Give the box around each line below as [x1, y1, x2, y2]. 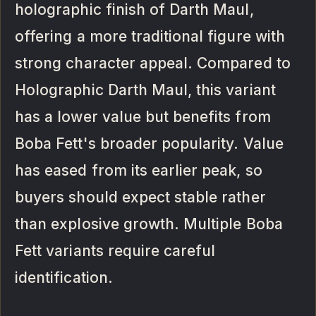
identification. [15, 268, 113, 286]
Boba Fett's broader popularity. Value [15, 134, 284, 152]
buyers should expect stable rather [15, 188, 266, 206]
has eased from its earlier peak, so [15, 161, 262, 179]
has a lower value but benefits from [15, 107, 271, 126]
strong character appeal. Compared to [15, 54, 291, 72]
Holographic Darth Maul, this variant [15, 80, 276, 99]
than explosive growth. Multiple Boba [15, 214, 283, 233]
